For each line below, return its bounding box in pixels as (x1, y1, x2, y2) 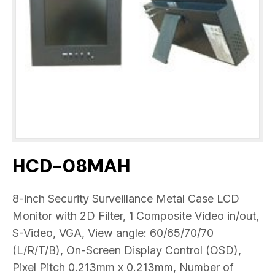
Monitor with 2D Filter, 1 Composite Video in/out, (12, 209, 259, 222)
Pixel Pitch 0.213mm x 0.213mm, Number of (12, 260, 234, 274)
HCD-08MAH (12, 153, 131, 178)
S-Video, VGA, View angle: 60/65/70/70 (12, 226, 214, 239)
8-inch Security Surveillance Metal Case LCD (12, 192, 239, 205)
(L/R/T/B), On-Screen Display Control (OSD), (12, 243, 241, 257)
